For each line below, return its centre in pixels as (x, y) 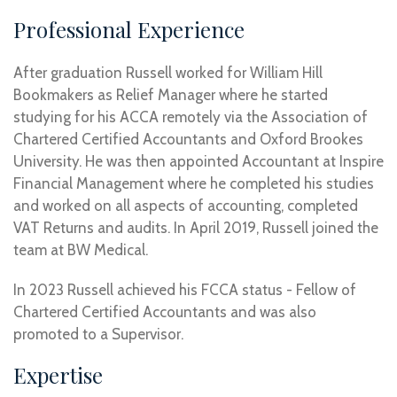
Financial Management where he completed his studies (194, 183)
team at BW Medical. (81, 250)
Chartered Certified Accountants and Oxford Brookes (188, 139)
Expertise (58, 375)
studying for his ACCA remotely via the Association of (191, 117)
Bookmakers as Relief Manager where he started (171, 95)
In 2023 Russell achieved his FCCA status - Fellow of (185, 290)
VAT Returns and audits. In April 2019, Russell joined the (196, 228)
